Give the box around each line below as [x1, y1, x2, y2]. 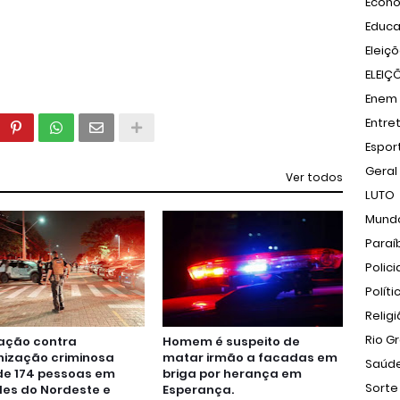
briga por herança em [162, 365, 303, 382]
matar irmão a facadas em [162, 349, 338, 366]
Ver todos [286, 170, 343, 185]
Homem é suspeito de [162, 333, 301, 350]
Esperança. [162, 381, 235, 398]
